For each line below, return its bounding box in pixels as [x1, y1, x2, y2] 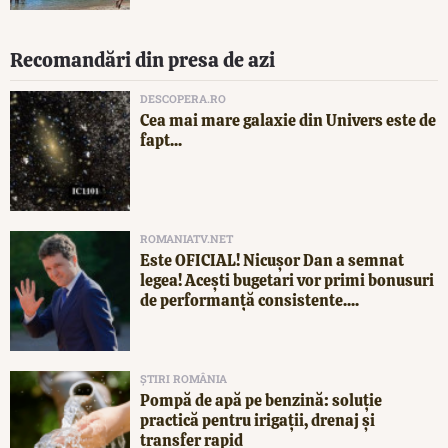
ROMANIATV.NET [140, 230, 233, 246]
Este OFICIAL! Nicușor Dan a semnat [140, 249, 404, 271]
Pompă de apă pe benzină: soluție [140, 389, 382, 411]
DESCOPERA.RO [140, 90, 226, 106]
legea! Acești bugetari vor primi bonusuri [140, 269, 434, 291]
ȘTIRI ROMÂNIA [140, 370, 227, 386]
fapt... [140, 129, 182, 151]
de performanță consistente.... [140, 289, 359, 311]
